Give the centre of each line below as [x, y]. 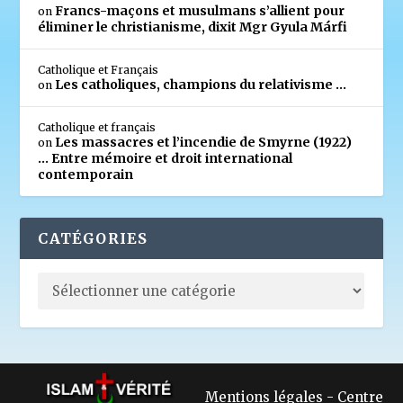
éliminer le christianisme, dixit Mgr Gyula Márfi [193, 27]
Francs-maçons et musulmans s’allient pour [200, 11]
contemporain [86, 175]
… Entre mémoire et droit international [166, 159]
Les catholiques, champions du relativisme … [201, 85]
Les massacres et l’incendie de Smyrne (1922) [204, 143]
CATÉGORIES [93, 239]
